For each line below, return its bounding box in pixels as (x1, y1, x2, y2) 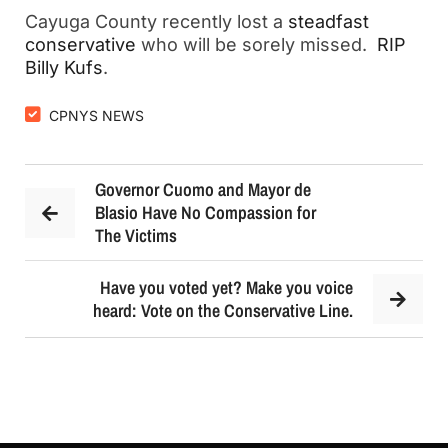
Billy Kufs (25, 57, 103, 78)
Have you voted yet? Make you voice (100, 275, 353, 300)
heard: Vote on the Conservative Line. (93, 298, 353, 323)
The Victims (95, 223, 177, 248)
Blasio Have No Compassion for (95, 200, 316, 225)
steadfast (288, 11, 369, 32)
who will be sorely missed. (136, 34, 377, 55)
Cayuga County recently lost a (25, 11, 288, 32)
